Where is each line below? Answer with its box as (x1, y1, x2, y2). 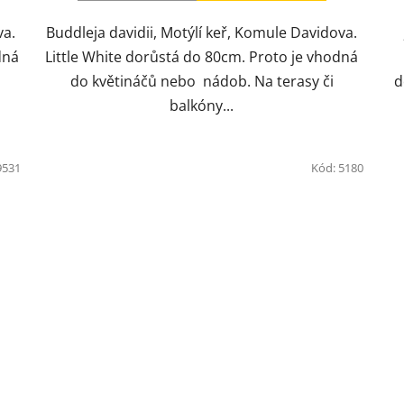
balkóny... (170, 96, 234, 116)
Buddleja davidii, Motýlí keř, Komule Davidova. (46, 23, 358, 43)
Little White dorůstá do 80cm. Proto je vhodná (45, 47, 359, 68)
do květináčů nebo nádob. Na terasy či (69, 71, 334, 92)
